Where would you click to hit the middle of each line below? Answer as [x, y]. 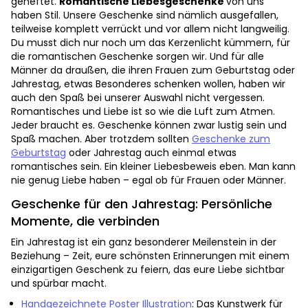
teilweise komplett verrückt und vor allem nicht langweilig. [150, 29]
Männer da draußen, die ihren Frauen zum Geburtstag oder [153, 70]
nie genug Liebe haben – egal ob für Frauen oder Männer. [150, 180]
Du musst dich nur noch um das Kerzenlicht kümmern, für [151, 43]
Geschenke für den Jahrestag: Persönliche [142, 204]
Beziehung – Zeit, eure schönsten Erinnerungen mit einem [150, 256]
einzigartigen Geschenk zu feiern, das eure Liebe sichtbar [148, 270]
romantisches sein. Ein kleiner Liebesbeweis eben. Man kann [153, 167]
